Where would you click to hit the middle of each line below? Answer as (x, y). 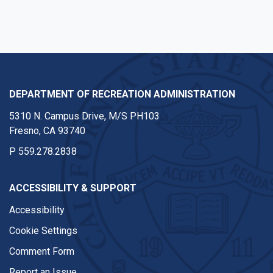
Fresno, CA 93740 (47, 131)
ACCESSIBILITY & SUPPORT (73, 188)
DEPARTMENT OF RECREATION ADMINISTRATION (122, 94)
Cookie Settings (43, 231)
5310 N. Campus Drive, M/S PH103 (84, 116)
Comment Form (42, 251)
